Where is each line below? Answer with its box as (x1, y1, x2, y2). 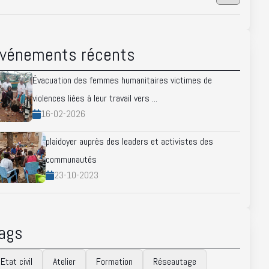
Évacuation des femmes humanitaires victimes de (32, 74, 213, 87)
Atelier (53, 255, 76, 268)
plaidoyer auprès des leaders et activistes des (45, 135, 213, 148)
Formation (96, 255, 133, 268)
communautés (45, 153, 97, 166)
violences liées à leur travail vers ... (32, 92, 158, 105)
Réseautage (153, 255, 196, 268)
